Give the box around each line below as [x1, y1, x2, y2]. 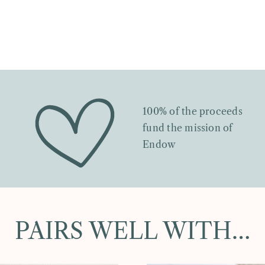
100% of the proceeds [143, 105, 243, 118]
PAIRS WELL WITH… [15, 217, 250, 245]
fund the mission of [143, 122, 233, 134]
